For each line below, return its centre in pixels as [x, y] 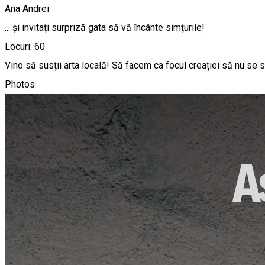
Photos [20, 85]
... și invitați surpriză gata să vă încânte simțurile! [105, 28]
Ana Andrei [27, 9]
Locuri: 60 [25, 47]
